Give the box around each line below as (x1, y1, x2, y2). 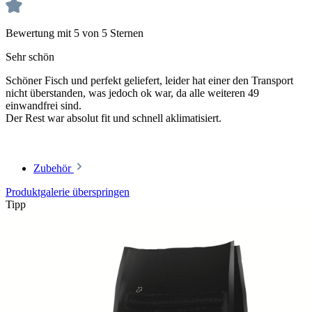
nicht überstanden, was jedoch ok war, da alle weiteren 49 (6, 86, 259, 99)
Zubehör (33, 162, 74, 174)
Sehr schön (6, 50, 54, 63)
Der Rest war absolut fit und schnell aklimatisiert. (6, 111, 221, 124)
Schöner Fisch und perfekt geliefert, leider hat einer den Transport (6, 74, 293, 86)
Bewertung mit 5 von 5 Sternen (6, 26, 143, 39)
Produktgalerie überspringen (6, 185, 130, 198)
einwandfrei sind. (6, 99, 81, 111)
